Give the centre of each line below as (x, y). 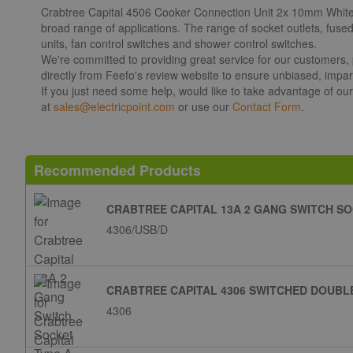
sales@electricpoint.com (114, 107)
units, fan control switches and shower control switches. (179, 44)
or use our (204, 107)
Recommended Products (117, 171)
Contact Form (267, 107)
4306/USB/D (137, 230)
